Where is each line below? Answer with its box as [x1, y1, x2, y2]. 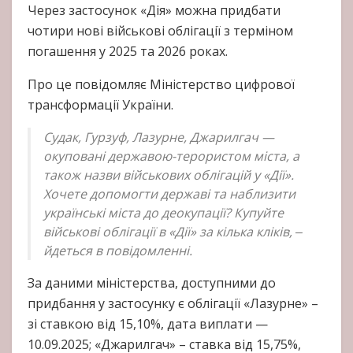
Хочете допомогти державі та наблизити [43, 185, 295, 203]
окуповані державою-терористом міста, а [43, 147, 299, 165]
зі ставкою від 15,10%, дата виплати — [28, 315, 268, 333]
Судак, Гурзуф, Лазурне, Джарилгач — [43, 128, 274, 147]
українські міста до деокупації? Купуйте [43, 204, 284, 222]
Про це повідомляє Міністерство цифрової [28, 76, 295, 94]
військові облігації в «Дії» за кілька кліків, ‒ [43, 223, 303, 241]
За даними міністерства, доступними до [28, 274, 276, 292]
